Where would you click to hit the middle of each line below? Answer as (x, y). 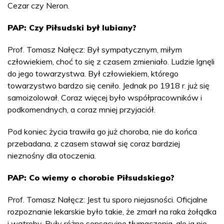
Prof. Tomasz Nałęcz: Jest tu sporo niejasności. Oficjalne (107, 199)
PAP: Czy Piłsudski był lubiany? (72, 27)
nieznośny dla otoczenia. (52, 155)
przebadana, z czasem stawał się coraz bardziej (94, 143)
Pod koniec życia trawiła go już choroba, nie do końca (102, 131)
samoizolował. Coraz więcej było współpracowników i (105, 97)
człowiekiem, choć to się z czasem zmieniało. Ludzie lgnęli (111, 61)
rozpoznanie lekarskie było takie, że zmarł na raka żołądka (112, 211)
